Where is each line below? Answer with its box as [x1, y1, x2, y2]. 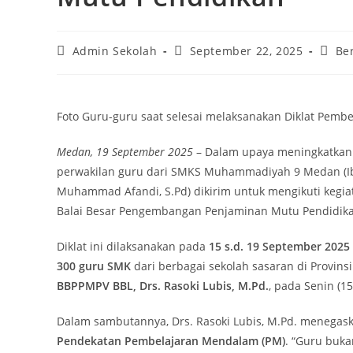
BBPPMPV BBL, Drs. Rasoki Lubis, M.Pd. [57, 278, 269, 294]
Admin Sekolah [72, 43, 158, 59]
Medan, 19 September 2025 [57, 144, 193, 160]
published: [173, 58, 236, 73]
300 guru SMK [57, 258, 131, 274]
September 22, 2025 [189, 43, 303, 59]
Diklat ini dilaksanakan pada [57, 239, 209, 255]
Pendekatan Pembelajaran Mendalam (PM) [57, 333, 285, 349]
